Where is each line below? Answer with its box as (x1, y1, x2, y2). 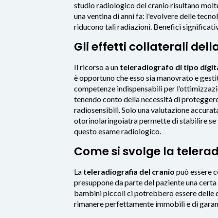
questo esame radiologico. (74, 126, 161, 136)
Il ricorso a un (74, 62, 120, 72)
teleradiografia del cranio (83, 166, 175, 176)
